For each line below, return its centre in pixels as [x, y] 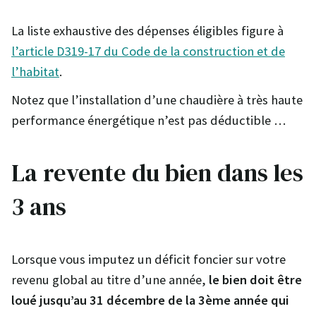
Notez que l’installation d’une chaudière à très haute [157, 100]
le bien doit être [254, 280]
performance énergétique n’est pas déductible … [148, 121]
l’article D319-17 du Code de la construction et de [148, 51]
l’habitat [35, 71]
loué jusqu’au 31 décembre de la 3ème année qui [150, 300]
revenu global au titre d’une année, [109, 280]
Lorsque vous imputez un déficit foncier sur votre [148, 260]
